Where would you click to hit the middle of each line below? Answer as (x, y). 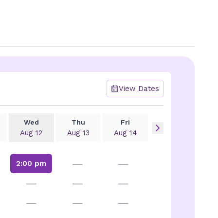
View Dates (139, 89)
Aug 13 (78, 133)
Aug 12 (31, 133)
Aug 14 (125, 133)
